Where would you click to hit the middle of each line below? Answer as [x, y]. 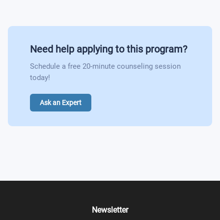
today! [40, 78]
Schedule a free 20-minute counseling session [105, 66]
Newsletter [110, 210]
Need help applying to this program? [109, 49]
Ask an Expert [61, 103]
